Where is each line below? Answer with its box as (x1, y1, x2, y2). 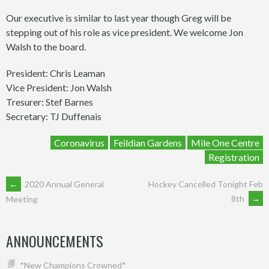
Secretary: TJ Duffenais (6, 110, 101, 122)
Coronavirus (54, 136, 104, 148)
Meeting (6, 193, 38, 204)
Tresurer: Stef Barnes (6, 95, 93, 107)
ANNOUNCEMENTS (6, 229, 103, 252)
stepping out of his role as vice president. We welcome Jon (6, 26, 243, 38)
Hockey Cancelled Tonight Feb (148, 178, 263, 189)
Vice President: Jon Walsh (6, 81, 112, 93)
